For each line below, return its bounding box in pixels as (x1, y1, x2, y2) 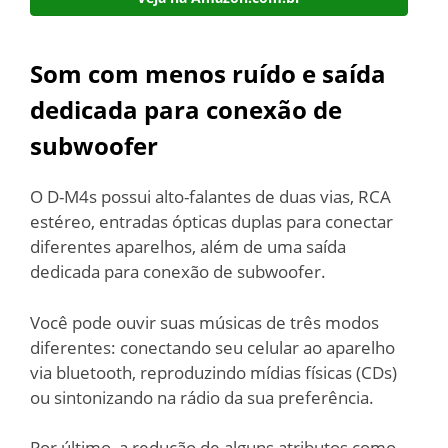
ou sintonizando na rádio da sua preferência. (30, 385, 374, 409)
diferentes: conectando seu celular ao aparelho (30, 335, 395, 359)
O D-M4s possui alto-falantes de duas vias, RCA (30, 185, 391, 208)
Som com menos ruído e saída (30, 57, 386, 90)
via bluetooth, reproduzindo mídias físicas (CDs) (30, 360, 397, 384)
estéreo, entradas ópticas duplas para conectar (30, 210, 393, 233)
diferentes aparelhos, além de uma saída (30, 235, 346, 258)
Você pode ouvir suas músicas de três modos (30, 310, 379, 334)
